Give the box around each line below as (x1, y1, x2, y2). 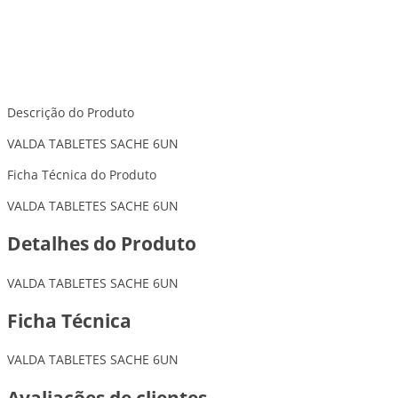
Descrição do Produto (7, 103, 134, 121)
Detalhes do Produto (7, 231, 196, 257)
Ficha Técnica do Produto (7, 165, 156, 183)
